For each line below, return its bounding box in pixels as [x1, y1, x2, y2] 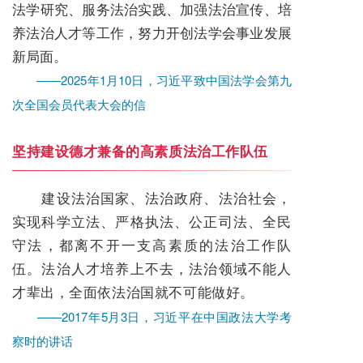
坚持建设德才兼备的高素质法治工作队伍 [12, 141, 268, 160]
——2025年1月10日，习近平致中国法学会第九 [12, 70, 292, 88]
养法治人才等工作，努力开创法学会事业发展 [12, 21, 292, 42]
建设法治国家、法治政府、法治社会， [41, 188, 293, 207]
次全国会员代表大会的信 [12, 95, 146, 113]
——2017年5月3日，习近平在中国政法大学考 [12, 307, 292, 325]
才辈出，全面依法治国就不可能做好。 [12, 282, 254, 301]
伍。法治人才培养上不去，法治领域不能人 [12, 258, 292, 278]
